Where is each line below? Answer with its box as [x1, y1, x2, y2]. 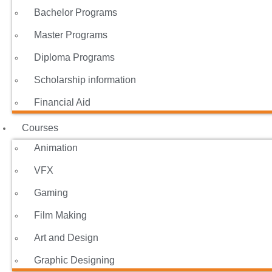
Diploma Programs [34, 52, 115, 63]
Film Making [34, 210, 87, 220]
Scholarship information [34, 75, 136, 85]
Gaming [34, 188, 68, 198]
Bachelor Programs [34, 7, 117, 18]
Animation [34, 143, 78, 153]
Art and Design [34, 233, 98, 243]
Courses [22, 123, 58, 133]
